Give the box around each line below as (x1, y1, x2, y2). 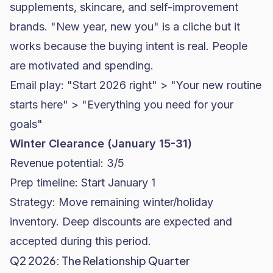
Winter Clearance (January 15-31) (10, 137, 192, 150)
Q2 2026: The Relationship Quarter (10, 253, 190, 268)
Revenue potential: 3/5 (10, 157, 124, 169)
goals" (10, 118, 43, 130)
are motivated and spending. (10, 59, 154, 72)
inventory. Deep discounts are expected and (10, 215, 232, 228)
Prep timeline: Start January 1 (10, 176, 155, 189)
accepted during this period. (10, 235, 151, 247)
